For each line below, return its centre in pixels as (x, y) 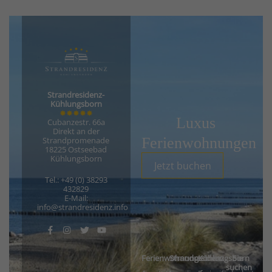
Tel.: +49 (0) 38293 (76, 180)
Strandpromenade (76, 141)
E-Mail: (76, 198)
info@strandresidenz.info (82, 207)
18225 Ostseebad (76, 150)
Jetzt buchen (182, 165)
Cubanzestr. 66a (76, 122)
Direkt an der (76, 131)
